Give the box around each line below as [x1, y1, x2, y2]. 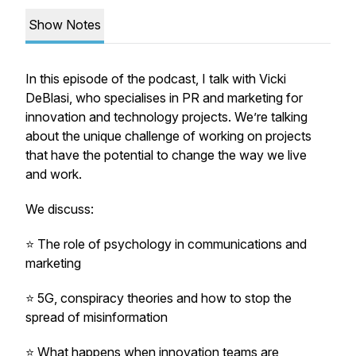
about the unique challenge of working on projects [25, 128, 311, 144]
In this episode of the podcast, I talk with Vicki [25, 71, 286, 87]
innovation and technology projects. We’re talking [25, 109, 308, 125]
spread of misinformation [25, 309, 168, 325]
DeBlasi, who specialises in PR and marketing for [25, 90, 303, 106]
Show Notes [29, 17, 101, 33]
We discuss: [25, 201, 94, 217]
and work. [25, 166, 82, 182]
